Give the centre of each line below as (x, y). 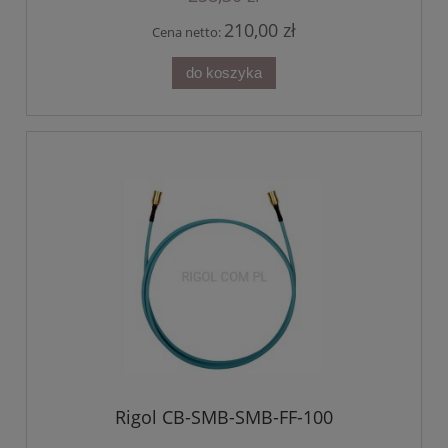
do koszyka (224, 73)
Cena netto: (188, 32)
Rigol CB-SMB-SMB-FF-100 (224, 416)
